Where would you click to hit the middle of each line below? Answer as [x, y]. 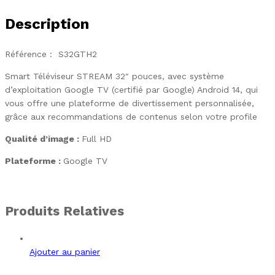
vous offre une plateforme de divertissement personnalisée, [130, 103]
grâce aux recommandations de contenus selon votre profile [131, 117]
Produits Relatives [64, 211]
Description [47, 24]
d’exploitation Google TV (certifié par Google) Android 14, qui [131, 90]
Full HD [97, 139]
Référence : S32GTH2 [51, 54]
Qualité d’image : [43, 139]
